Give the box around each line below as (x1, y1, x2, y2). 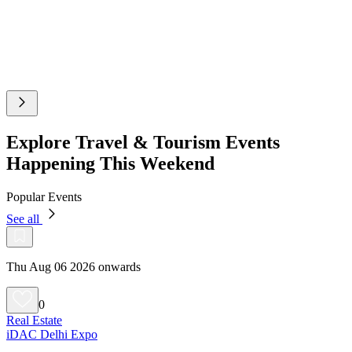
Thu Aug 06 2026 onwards (6, 259, 141, 273)
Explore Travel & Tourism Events (6, 131, 280, 152)
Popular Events (6, 189, 82, 203)
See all (6, 211, 42, 225)
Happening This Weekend (6, 152, 214, 174)
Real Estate (6, 313, 62, 327)
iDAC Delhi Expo (6, 327, 97, 341)
